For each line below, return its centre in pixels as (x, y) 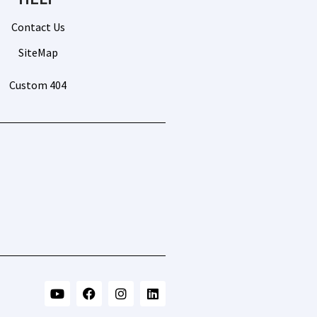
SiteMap (38, 52)
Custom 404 (38, 85)
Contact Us (38, 27)
